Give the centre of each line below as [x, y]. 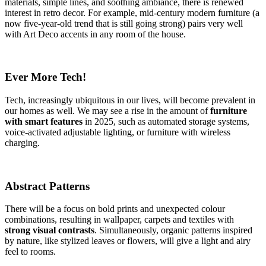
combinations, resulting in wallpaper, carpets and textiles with [119, 220]
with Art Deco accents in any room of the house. [95, 34]
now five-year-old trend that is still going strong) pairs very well [124, 23]
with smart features [45, 121]
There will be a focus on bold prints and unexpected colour [115, 209]
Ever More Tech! [45, 77]
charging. [22, 142]
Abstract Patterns [47, 186]
